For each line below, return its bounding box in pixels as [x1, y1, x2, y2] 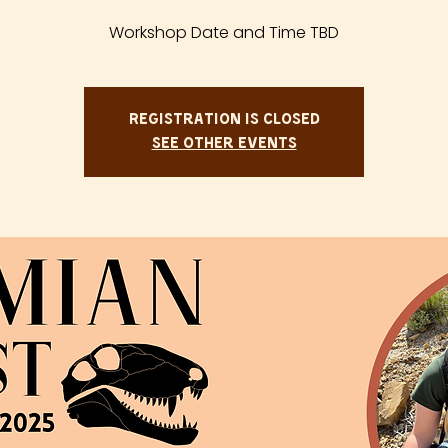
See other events [151, 136, 297, 153]
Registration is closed [128, 112, 320, 129]
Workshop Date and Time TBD [109, 21, 339, 45]
